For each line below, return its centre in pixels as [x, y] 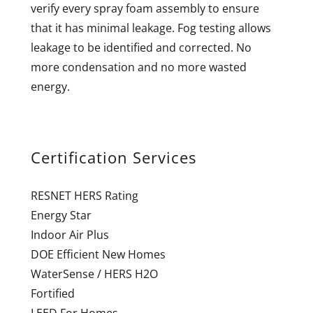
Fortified [53, 293]
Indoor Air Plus [70, 234]
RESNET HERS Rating [85, 195]
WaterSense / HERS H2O [94, 274]
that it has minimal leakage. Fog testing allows [151, 28]
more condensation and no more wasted [139, 67]
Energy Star [61, 215]
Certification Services [114, 157]
